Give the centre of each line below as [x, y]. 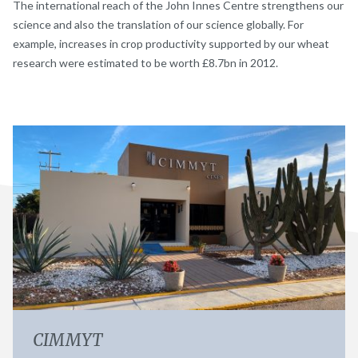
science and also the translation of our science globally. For [158, 24]
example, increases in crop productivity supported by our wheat [171, 43]
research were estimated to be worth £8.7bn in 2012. [145, 62]
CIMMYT [68, 340]
